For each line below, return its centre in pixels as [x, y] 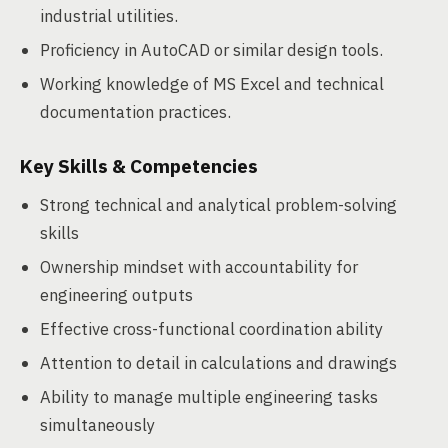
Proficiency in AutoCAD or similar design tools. [211, 50]
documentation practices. [135, 112]
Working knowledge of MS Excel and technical [212, 84]
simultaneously [97, 425]
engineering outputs [116, 295]
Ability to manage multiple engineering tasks [209, 397]
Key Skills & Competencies [139, 166]
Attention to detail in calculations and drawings [218, 363]
